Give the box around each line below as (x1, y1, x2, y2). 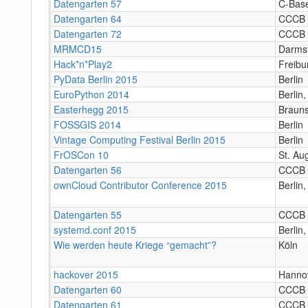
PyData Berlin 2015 (54, 71, 137, 86)
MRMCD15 (54, 41, 102, 56)
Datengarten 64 (54, 11, 122, 25)
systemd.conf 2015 (54, 222, 136, 236)
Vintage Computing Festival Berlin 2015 (54, 132, 225, 146)
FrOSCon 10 (54, 147, 109, 162)
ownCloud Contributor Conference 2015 (54, 177, 227, 192)
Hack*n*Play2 (54, 56, 112, 71)
